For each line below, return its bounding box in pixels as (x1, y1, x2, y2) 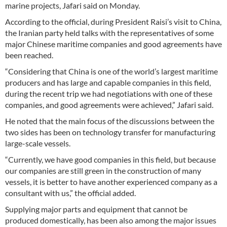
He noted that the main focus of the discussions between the (5, 116, 214, 126)
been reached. (5, 50, 53, 60)
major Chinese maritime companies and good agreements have (5, 39, 222, 49)
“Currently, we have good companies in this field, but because (5, 155, 216, 165)
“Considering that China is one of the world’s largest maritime (5, 66, 218, 77)
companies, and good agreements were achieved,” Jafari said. (5, 100, 213, 110)
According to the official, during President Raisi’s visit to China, (5, 17, 221, 27)
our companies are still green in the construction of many (5, 166, 201, 176)
